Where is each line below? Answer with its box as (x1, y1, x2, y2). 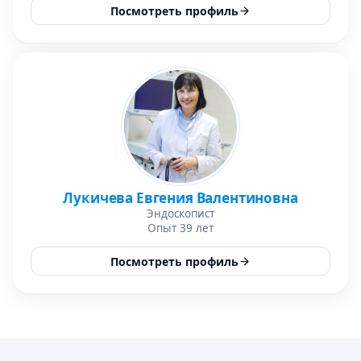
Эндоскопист (147, 206, 214, 221)
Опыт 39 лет (147, 221, 214, 235)
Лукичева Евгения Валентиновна (63, 189, 298, 207)
